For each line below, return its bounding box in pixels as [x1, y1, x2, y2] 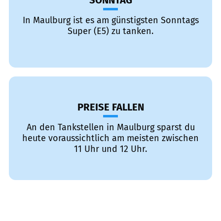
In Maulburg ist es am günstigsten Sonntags [22, 15, 199, 26]
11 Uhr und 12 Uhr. [74, 144, 147, 154]
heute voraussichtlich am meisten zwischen [22, 133, 199, 144]
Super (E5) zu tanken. [68, 26, 153, 37]
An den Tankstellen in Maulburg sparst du [26, 122, 195, 133]
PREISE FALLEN [77, 101, 144, 113]
